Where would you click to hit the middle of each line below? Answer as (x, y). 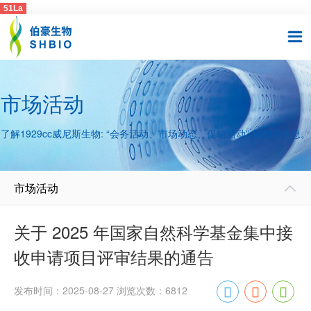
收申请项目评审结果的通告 (114, 257)
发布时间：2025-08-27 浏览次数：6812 (101, 290)
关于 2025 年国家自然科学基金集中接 (153, 232)
